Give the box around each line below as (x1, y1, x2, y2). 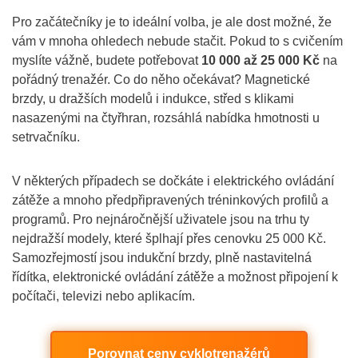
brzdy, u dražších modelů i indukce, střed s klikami (12, 92, 294, 105)
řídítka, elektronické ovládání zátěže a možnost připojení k (12, 270, 338, 284)
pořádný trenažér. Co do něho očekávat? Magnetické (12, 73, 310, 86)
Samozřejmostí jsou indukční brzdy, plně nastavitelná (12, 251, 312, 265)
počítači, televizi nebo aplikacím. (12, 289, 195, 303)
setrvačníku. (12, 130, 80, 144)
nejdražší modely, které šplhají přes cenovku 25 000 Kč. (12, 232, 326, 245)
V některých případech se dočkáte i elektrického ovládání (12, 174, 334, 188)
